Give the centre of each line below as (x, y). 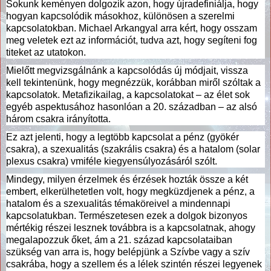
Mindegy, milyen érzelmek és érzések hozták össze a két (127, 179)
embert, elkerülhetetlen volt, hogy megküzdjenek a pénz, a (130, 191)
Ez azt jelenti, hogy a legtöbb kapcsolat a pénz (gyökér (122, 137)
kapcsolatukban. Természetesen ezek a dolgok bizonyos (127, 215)
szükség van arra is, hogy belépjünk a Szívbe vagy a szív (128, 252)
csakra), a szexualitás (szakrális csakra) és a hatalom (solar (133, 149)
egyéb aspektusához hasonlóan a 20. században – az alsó (132, 106)
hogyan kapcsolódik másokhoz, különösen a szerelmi (120, 16)
